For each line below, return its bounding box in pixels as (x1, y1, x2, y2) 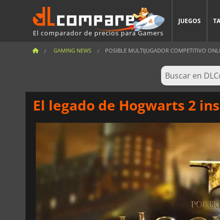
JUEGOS (178, 17, 201, 25)
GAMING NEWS (54, 47, 91, 54)
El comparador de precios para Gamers (33, 28, 164, 37)
